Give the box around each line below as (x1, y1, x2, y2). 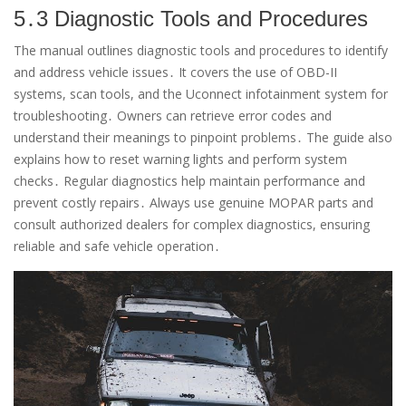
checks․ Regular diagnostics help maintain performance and (14, 172, 365, 190)
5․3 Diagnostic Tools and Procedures (14, 6, 368, 32)
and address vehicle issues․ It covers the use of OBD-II (14, 63, 337, 82)
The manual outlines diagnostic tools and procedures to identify (14, 42, 388, 60)
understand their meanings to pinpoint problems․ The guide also (14, 129, 392, 147)
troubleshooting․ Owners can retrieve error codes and (14, 107, 332, 125)
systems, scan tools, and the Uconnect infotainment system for (14, 85, 388, 103)
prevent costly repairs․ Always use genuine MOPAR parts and (14, 194, 373, 212)
